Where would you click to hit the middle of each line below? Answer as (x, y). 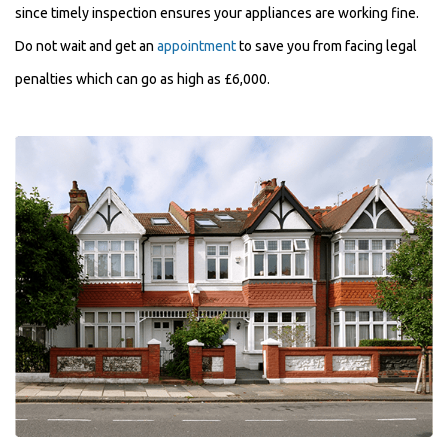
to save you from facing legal (326, 46)
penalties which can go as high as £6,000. (142, 79)
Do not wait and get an (86, 46)
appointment (196, 46)
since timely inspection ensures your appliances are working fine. (217, 13)
